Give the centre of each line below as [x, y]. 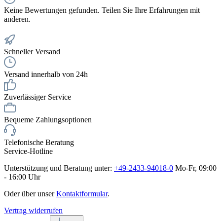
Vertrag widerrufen [33, 210]
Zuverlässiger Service [37, 97]
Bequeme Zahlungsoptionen [48, 119]
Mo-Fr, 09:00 [195, 168]
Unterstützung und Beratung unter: [59, 168]
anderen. [17, 19]
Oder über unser [30, 193]
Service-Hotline [28, 151]
